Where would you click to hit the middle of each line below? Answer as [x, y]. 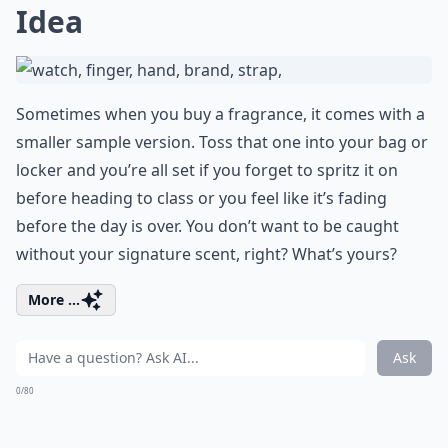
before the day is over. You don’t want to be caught [207, 226]
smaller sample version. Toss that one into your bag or [222, 142]
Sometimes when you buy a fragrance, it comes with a [220, 114]
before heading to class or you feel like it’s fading [201, 198]
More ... [54, 299]
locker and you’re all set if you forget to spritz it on [207, 170]
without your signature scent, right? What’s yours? [206, 254]
